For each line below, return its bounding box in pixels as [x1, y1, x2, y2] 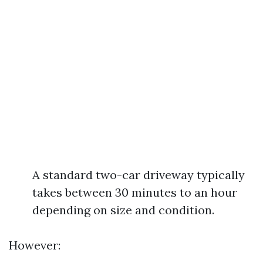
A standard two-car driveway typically [32, 167, 245, 182]
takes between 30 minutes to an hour [32, 185, 237, 200]
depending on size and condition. [32, 203, 214, 217]
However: [9, 238, 60, 252]
